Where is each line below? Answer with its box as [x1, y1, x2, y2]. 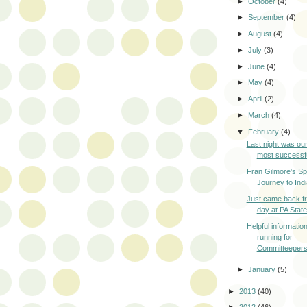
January [248, 265, 278, 274]
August [248, 29, 274, 38]
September [248, 13, 287, 22]
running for [256, 232, 293, 241]
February [248, 127, 282, 136]
